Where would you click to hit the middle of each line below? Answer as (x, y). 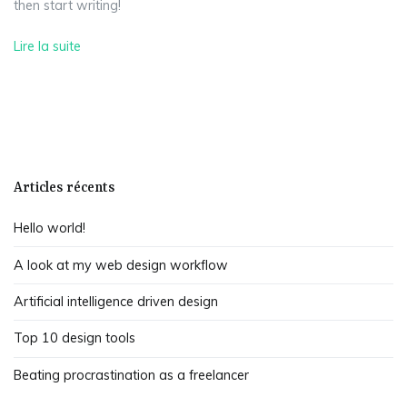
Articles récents (64, 188)
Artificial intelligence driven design (116, 302)
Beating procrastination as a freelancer (131, 375)
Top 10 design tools (74, 338)
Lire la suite (47, 46)
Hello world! (50, 228)
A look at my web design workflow (121, 265)
